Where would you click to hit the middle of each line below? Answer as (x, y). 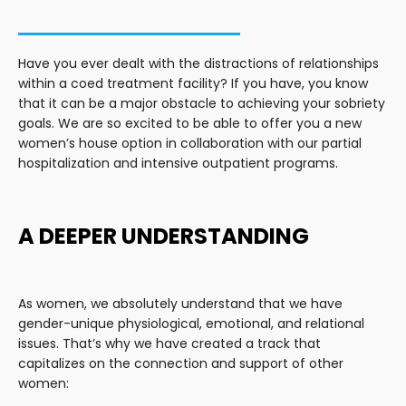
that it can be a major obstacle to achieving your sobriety (202, 103)
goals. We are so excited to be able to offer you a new (190, 123)
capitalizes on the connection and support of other (181, 363)
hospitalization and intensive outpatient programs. (178, 163)
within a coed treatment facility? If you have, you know (193, 83)
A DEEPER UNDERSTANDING (164, 236)
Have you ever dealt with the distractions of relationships (198, 63)
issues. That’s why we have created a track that (169, 343)
